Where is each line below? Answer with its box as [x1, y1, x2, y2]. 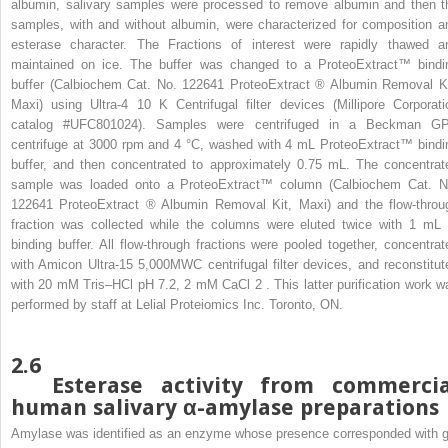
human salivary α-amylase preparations [11, 394, 439, 420]
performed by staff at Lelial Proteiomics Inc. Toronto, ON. [11, 296, 343, 312]
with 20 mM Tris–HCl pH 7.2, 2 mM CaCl [11, 276, 255, 292]
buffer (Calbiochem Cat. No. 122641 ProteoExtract [11, 76, 316, 92]
